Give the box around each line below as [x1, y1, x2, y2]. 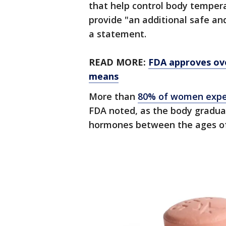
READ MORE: [89, 56, 148, 68]
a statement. [89, 28, 146, 40]
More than [89, 90, 138, 102]
